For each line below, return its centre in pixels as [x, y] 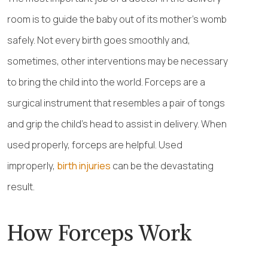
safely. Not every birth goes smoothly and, [99, 40]
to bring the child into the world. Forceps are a [106, 82]
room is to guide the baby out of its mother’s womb [117, 19]
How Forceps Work [100, 233]
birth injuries [84, 166]
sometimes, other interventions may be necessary [118, 61]
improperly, [32, 166]
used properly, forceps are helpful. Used [95, 145]
